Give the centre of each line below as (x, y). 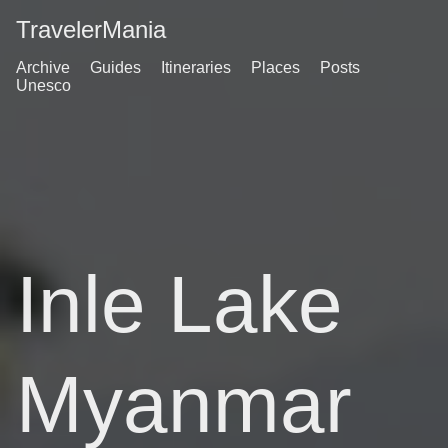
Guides (115, 67)
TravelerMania (91, 29)
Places (275, 67)
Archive (43, 67)
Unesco (43, 85)
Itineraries (196, 67)
